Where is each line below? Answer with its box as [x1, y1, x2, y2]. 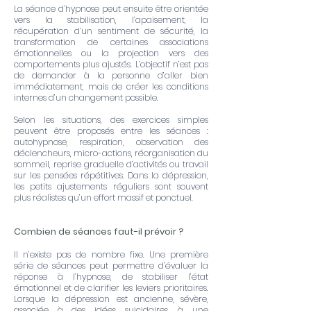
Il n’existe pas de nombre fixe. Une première [14, 249, 208, 260]
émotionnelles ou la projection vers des [14, 47, 208, 59]
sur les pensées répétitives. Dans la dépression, [14, 169, 208, 181]
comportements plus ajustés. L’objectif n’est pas [14, 58, 208, 70]
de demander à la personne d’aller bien [14, 69, 208, 81]
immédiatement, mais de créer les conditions [14, 81, 208, 92]
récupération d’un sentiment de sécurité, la [14, 25, 208, 37]
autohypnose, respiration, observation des [14, 136, 208, 148]
